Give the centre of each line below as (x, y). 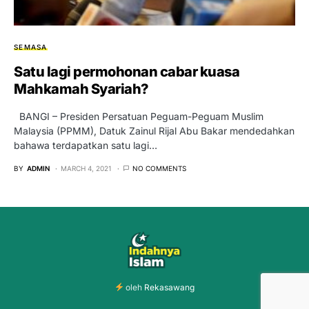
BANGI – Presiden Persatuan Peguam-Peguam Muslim (139, 117)
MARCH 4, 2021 (86, 169)
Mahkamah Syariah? (81, 89)
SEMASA (31, 47)
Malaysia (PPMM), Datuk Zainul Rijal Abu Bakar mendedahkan (154, 131)
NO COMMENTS (159, 169)
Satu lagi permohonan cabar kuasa (127, 72)
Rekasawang (170, 288)
